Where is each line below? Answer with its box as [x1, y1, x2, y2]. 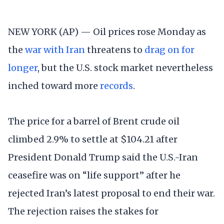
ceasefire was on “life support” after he [8, 169, 180, 181]
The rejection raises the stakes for [8, 205, 158, 217]
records [100, 79, 133, 91]
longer [8, 61, 37, 73]
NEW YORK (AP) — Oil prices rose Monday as [8, 25, 206, 37]
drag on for [144, 43, 194, 55]
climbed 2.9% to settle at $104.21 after [8, 133, 177, 145]
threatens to [85, 43, 144, 55]
